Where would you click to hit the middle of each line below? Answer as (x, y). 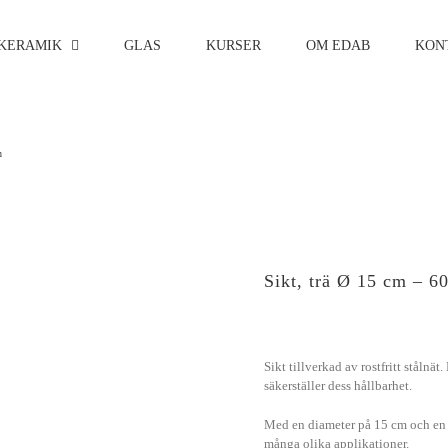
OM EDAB (338, 45)
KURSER (233, 45)
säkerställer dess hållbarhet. (338, 385)
